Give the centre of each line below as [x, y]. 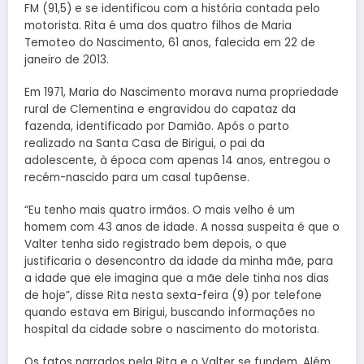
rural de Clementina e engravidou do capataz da [160, 110]
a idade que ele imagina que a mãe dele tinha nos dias [177, 279]
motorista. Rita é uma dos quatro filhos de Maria [158, 25]
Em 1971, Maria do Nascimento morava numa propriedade [182, 93]
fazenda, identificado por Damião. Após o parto [157, 127]
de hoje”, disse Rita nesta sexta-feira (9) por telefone [173, 296]
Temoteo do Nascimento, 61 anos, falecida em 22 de [170, 42]
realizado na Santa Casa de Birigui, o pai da [145, 144]
